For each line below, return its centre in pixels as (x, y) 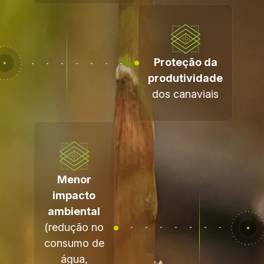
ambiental (74, 211)
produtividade (186, 78)
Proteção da (185, 62)
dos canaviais (186, 94)
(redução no (74, 227)
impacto (74, 195)
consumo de (74, 243)
